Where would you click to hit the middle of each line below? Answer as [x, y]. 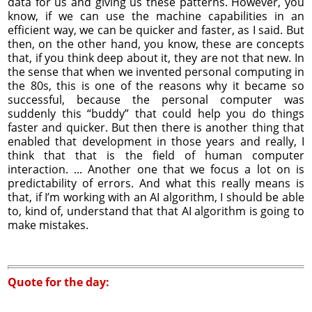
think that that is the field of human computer [156, 155]
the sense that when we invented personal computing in [156, 71]
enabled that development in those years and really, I [156, 141]
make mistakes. [48, 225]
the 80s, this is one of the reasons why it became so [156, 85]
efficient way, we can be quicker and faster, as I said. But [156, 30]
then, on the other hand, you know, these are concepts [156, 44]
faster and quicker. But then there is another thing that [156, 127]
